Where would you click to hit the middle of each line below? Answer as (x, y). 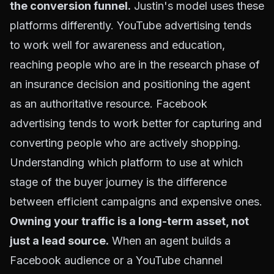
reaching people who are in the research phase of (135, 65)
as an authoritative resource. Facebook (109, 104)
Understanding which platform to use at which (126, 162)
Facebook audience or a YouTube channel (116, 260)
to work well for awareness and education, (117, 45)
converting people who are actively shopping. (125, 143)
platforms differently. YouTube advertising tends (131, 25)
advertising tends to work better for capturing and (136, 123)
